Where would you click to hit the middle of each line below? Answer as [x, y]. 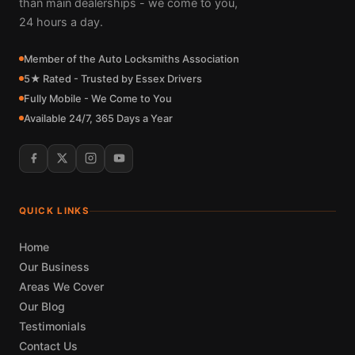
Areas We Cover [61, 286]
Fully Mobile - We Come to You [98, 98]
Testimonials [53, 326]
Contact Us [48, 345]
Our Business [54, 266]
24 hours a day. [61, 21]
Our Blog [42, 306]
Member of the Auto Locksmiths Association [132, 59]
